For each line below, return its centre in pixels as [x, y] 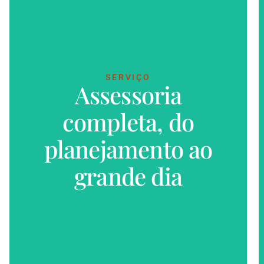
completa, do [128, 122]
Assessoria [128, 95]
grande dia [128, 176]
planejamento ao [128, 149]
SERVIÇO [128, 77]
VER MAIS [128, 132]
